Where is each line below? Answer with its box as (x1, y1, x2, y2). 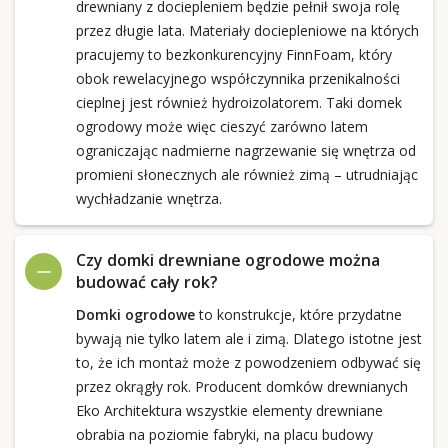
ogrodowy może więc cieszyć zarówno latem (75, 117, 368, 136)
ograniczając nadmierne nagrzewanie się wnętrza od (75, 141, 416, 160)
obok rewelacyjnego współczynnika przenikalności (75, 69, 400, 88)
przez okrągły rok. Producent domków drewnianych (75, 377, 408, 396)
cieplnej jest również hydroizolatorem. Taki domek (75, 93, 402, 112)
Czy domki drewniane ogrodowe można (75, 249, 380, 271)
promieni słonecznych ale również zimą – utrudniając (75, 165, 418, 184)
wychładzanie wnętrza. (75, 189, 222, 208)
